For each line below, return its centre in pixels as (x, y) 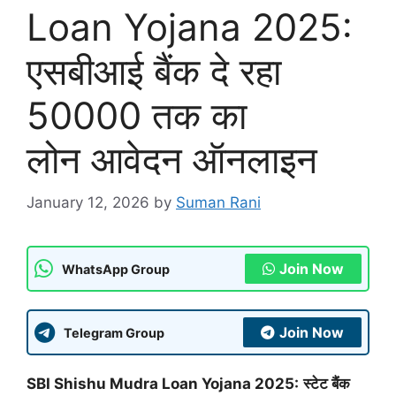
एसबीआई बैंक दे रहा (154, 71)
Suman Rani (218, 203)
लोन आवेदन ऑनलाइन (172, 159)
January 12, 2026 (88, 203)
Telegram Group (114, 332)
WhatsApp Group (116, 269)
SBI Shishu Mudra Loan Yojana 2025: (163, 384)
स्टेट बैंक (327, 384)
